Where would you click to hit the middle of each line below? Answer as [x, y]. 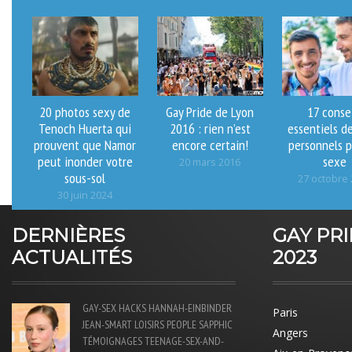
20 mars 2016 [210, 162]
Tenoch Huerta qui [85, 128]
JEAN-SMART [107, 324]
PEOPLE [181, 324]
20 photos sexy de [85, 111]
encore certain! [210, 144]
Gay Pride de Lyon [210, 111]
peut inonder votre [85, 161]
